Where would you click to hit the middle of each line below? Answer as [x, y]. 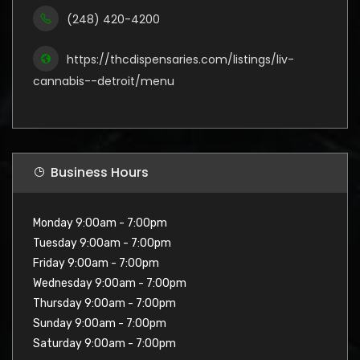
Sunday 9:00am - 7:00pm [100, 323]
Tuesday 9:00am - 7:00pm [102, 243]
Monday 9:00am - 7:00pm [100, 223]
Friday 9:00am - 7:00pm [96, 263]
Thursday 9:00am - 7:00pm [104, 303]
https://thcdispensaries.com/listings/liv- [180, 59]
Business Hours [100, 172]
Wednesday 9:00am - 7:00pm [110, 283]
